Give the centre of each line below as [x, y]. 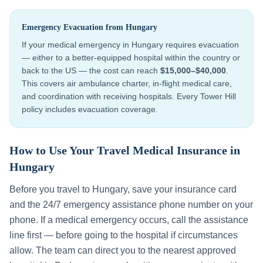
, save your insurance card [182, 189]
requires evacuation [201, 45]
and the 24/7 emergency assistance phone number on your [131, 205]
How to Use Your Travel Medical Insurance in [125, 150]
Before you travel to [51, 189]
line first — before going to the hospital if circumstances [124, 235]
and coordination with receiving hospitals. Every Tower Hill [129, 96]
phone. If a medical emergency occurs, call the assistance [129, 220]
